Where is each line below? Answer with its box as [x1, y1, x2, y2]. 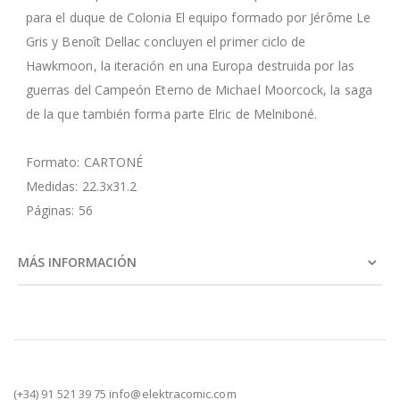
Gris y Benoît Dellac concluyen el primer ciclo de [26, 32, 306, 50]
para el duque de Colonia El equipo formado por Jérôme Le [26, 8, 371, 26]
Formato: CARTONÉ [26, 153, 144, 171]
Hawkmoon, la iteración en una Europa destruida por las [26, 56, 354, 74]
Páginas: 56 [26, 201, 93, 219]
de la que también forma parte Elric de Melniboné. [26, 104, 318, 122]
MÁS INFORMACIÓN [18, 253, 137, 271]
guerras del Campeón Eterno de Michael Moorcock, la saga [26, 80, 372, 98]
